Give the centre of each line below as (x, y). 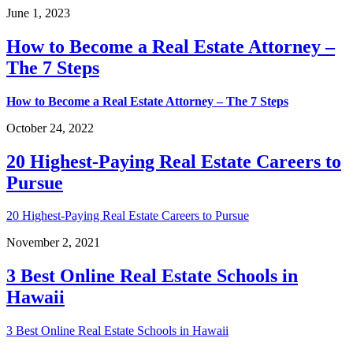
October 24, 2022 (50, 128)
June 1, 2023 (38, 13)
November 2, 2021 (53, 243)
